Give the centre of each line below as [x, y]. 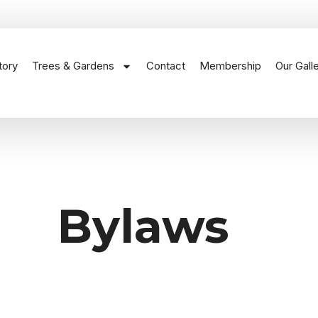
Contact [165, 66]
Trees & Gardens [73, 66]
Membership [230, 66]
